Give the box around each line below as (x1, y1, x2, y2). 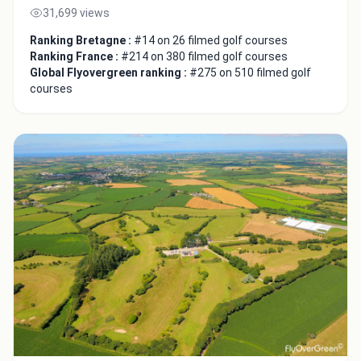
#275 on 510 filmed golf (189, 66, 311, 80)
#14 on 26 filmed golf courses (134, 34, 288, 48)
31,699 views (43, 6, 110, 20)
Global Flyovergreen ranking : (30, 66, 189, 80)
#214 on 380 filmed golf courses (121, 50, 288, 64)
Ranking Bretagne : (30, 34, 134, 48)
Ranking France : (30, 50, 121, 64)
